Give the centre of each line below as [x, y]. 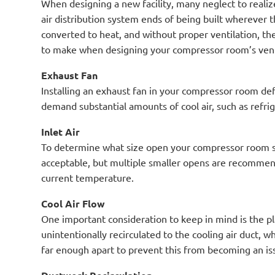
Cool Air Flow [73, 203]
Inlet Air [61, 132]
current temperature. [88, 177]
